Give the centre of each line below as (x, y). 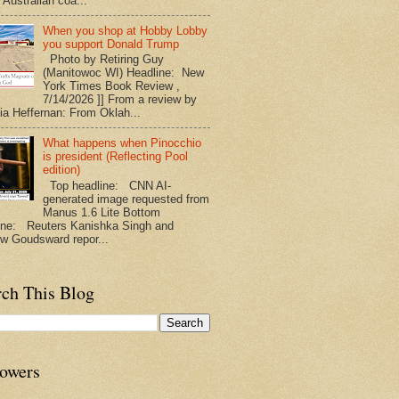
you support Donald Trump (111, 44)
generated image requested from (126, 199)
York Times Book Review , (112, 86)
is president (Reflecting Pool (116, 157)
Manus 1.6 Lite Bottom (102, 212)
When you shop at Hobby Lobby (126, 30)
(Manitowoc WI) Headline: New (124, 73)
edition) (62, 170)
